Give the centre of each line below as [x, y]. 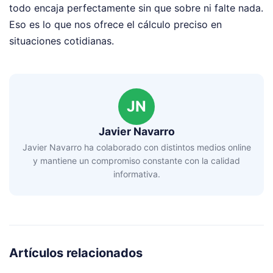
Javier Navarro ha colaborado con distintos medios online [136, 147]
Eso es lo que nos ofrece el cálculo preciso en [115, 24]
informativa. [136, 174]
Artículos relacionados [76, 253]
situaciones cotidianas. [62, 41]
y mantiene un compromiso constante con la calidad [136, 161]
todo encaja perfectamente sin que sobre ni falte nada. [136, 8]
